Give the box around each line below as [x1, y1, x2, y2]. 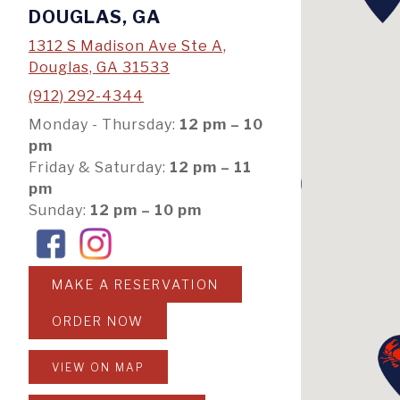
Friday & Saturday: [29, 159, 170, 177]
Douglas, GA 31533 [29, 59, 170, 77]
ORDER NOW [52, 313, 144, 330]
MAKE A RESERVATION [52, 277, 219, 294]
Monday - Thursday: [29, 116, 179, 134]
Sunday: [29, 202, 90, 220]
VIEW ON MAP [52, 361, 145, 375]
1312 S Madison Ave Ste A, [29, 37, 227, 55]
